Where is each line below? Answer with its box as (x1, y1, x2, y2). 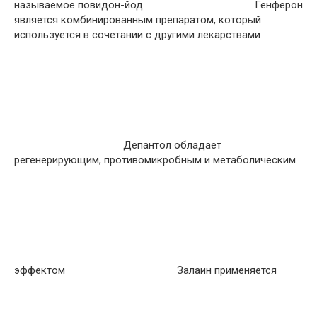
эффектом (14, 264, 68, 277)
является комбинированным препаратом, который (14, 13, 261, 26)
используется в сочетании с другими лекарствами (14, 28, 260, 41)
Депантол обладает (120, 139, 221, 151)
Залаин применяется (174, 264, 277, 277)
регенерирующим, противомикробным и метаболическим (14, 154, 296, 166)
